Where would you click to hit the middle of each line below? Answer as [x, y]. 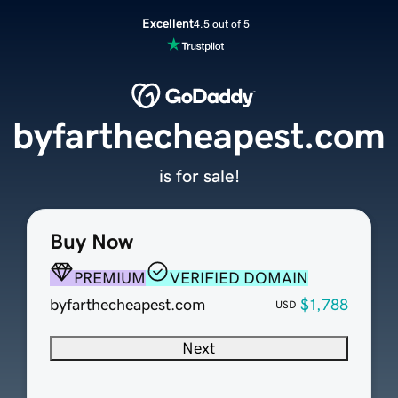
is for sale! [199, 176]
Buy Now [91, 242]
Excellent [167, 23]
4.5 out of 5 [221, 24]
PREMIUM [109, 279]
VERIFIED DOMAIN [239, 279]
